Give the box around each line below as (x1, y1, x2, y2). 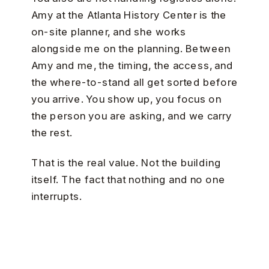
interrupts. (31, 190, 82, 204)
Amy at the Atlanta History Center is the (31, 8, 227, 22)
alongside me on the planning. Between (31, 42, 231, 55)
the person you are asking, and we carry (31, 109, 232, 122)
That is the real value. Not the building (31, 157, 221, 170)
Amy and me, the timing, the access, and (31, 59, 234, 72)
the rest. (31, 126, 73, 139)
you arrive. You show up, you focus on (31, 92, 222, 106)
